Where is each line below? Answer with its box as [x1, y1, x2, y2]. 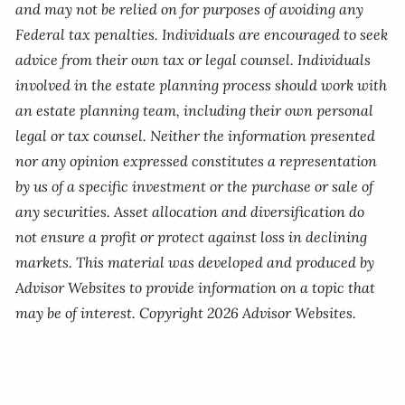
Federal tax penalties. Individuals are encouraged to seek [15, 25, 389, 43]
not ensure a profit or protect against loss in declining [15, 228, 368, 246]
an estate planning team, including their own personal [15, 101, 374, 119]
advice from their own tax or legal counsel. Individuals [15, 51, 372, 69]
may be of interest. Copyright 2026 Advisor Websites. [15, 304, 357, 322]
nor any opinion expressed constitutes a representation [15, 152, 378, 170]
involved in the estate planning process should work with [15, 76, 388, 94]
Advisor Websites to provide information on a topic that [15, 278, 376, 297]
